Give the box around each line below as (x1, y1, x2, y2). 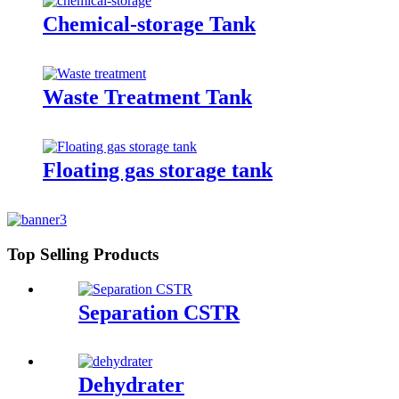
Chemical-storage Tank (43, 12, 256, 37)
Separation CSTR (78, 300, 240, 324)
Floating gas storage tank (43, 159, 273, 183)
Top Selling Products (7, 244, 159, 264)
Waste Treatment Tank (43, 85, 252, 110)
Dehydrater (78, 373, 184, 397)
